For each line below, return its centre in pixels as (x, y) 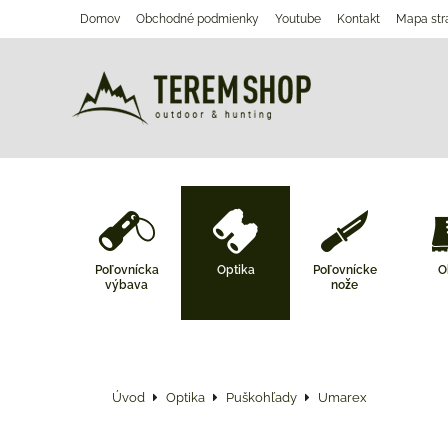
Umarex (342, 397)
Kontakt (358, 19)
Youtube (298, 19)
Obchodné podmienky (197, 19)
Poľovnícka (126, 270)
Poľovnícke (344, 270)
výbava (127, 285)
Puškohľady (261, 397)
